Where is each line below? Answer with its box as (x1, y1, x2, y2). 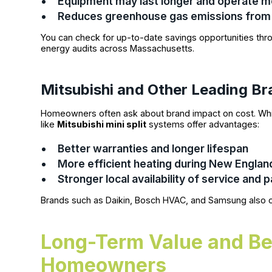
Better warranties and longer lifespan (58, 142, 249, 155)
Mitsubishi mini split (57, 119, 147, 130)
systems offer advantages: (146, 119, 260, 130)
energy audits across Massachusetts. (41, 43, 195, 54)
